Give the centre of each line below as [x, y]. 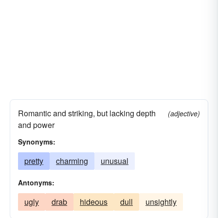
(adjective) [184, 113]
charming [72, 161]
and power [36, 125]
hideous [94, 202]
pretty [34, 161]
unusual [115, 161]
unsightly [161, 202]
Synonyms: [37, 142]
